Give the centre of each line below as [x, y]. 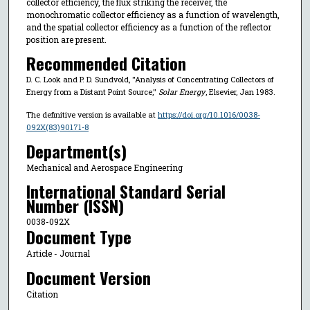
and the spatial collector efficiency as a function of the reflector [148, 27]
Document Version [88, 277]
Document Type [79, 237]
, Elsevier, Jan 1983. [240, 92]
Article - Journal [58, 254]
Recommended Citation [106, 63]
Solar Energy [181, 92]
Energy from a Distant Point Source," [92, 92]
